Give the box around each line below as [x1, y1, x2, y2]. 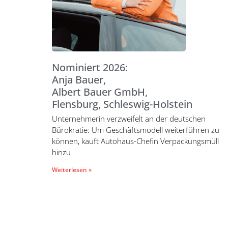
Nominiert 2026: [52, 60, 128, 74]
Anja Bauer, [52, 72, 106, 87]
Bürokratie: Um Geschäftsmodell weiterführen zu [52, 124, 219, 135]
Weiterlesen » [52, 165, 92, 174]
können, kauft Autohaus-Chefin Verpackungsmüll [52, 135, 219, 146]
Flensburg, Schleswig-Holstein [52, 97, 192, 111]
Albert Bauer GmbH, [52, 84, 148, 99]
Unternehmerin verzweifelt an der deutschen [52, 113, 206, 124]
